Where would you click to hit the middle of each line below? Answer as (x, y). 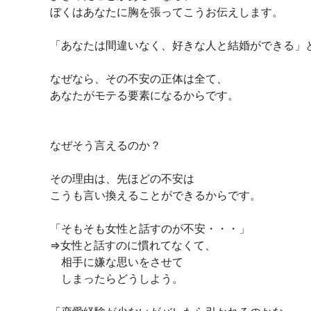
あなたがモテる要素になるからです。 (144, 95)
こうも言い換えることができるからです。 (155, 195)
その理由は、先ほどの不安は (122, 178)
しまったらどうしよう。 (117, 278)
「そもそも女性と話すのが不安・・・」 (150, 228)
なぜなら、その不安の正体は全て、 (139, 78)
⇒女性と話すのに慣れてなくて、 (133, 245)
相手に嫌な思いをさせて (117, 261)
